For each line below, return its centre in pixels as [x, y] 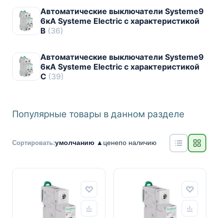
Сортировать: [34, 143]
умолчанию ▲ [79, 142]
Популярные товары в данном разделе [98, 114]
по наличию [138, 142]
